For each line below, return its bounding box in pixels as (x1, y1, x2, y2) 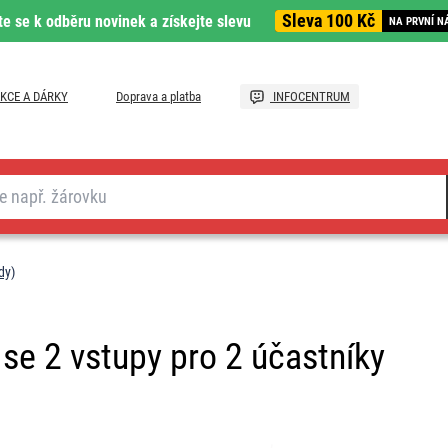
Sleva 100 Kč (281, 10, 375, 31)
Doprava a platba (116, 89, 201, 104)
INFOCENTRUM (270, 89, 350, 104)
